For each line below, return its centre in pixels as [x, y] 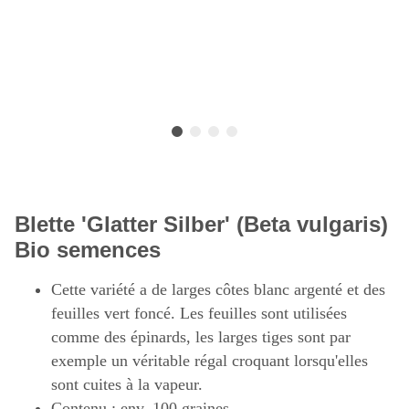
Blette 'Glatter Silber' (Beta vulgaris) [201, 225]
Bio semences [88, 250]
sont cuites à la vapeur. [127, 385]
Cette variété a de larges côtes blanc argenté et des [218, 290]
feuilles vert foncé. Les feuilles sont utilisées [199, 314]
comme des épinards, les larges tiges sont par [201, 337]
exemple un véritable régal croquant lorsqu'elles [210, 361]
